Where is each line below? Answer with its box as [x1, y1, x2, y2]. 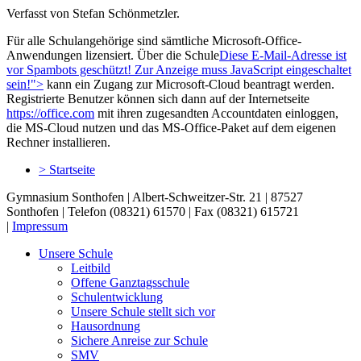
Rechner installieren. [6, 135, 110, 149]
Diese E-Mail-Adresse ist [219, 48, 346, 62]
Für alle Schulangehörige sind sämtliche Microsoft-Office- [6, 33, 301, 48]
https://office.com [6, 106, 94, 120]
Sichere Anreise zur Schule [71, 333, 208, 347]
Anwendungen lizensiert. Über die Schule [6, 48, 219, 62]
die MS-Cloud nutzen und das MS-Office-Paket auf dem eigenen [6, 120, 336, 135]
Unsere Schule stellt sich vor [71, 304, 215, 318]
